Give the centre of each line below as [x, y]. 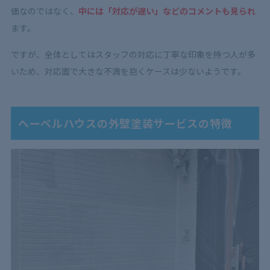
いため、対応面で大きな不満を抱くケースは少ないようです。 [128, 71]
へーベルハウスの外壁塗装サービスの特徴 [125, 123]
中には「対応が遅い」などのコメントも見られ [167, 11]
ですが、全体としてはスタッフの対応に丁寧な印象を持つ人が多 [133, 54]
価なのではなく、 [44, 11]
